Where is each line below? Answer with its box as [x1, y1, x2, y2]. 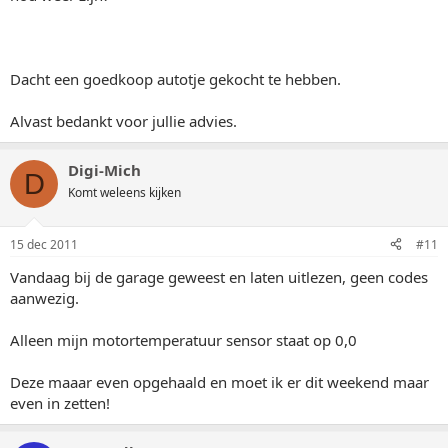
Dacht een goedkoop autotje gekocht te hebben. [10, 69, 341, 89]
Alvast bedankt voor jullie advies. [10, 111, 237, 131]
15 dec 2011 [10, 235, 78, 253]
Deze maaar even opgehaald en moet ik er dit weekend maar [10, 371, 429, 392]
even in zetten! [10, 392, 110, 413]
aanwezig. [10, 287, 79, 308]
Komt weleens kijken [68, 184, 181, 201]
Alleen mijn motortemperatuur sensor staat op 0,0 [10, 329, 357, 350]
